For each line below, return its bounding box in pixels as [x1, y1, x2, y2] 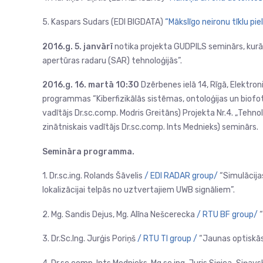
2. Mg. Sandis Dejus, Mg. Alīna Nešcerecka [42, 209, 197, 220]
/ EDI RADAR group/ [144, 171, 218, 181]
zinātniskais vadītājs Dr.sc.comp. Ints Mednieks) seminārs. [42, 122, 258, 132]
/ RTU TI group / [137, 234, 197, 244]
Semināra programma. [42, 146, 134, 157]
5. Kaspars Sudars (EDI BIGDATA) [42, 17, 165, 27]
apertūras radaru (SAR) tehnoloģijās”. [42, 55, 182, 66]
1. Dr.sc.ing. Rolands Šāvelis [42, 171, 144, 181]
